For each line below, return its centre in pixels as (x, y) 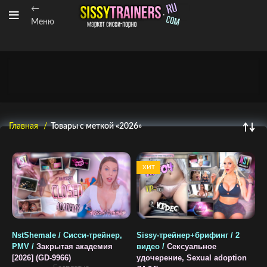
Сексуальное (192, 246)
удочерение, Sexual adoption (192, 258)
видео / (152, 246)
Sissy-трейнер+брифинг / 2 (188, 235)
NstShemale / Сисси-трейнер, (67, 235)
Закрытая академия (74, 246)
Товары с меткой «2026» (96, 126)
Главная (25, 126)
